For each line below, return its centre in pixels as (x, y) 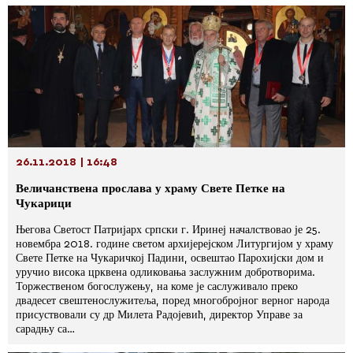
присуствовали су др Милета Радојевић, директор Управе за (159, 315)
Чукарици (44, 204)
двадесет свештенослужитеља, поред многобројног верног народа (173, 301)
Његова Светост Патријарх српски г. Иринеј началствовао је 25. (168, 230)
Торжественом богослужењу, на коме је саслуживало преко (157, 287)
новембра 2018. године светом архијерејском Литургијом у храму (175, 244)
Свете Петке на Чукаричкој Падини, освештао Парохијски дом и (170, 258)
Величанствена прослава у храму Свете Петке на (150, 189)
